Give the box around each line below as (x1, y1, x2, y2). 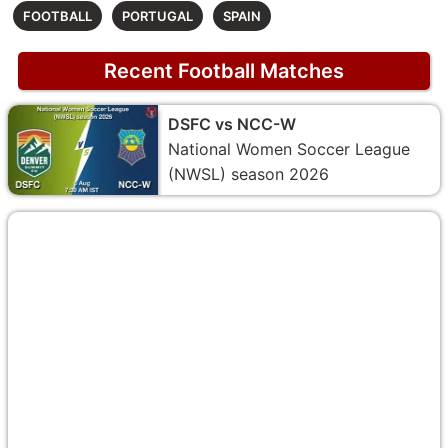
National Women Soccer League (168, 138, 410, 159)
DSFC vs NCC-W (168, 113, 296, 134)
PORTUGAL (122, 7, 193, 24)
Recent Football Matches (104, 58, 344, 83)
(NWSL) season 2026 (168, 163, 329, 184)
